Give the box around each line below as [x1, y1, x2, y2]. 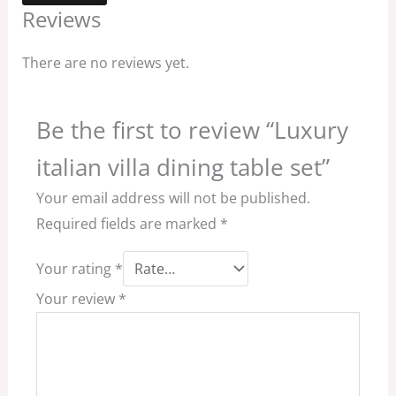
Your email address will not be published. [35, 187, 310, 208]
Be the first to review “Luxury [35, 113, 348, 146]
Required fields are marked [35, 213, 220, 233]
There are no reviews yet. [21, 52, 189, 72]
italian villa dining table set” [35, 150, 330, 183]
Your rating [35, 258, 115, 278]
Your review [35, 288, 118, 308]
